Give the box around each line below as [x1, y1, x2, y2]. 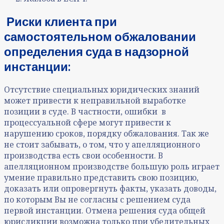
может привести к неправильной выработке [4, 95, 186, 106]
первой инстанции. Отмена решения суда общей [4, 205, 205, 216]
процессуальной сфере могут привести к [4, 117, 171, 128]
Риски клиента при [6, 14, 117, 29]
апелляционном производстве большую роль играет [4, 161, 219, 172]
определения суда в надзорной [4, 44, 189, 59]
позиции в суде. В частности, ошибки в [4, 106, 166, 117]
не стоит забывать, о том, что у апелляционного [4, 139, 200, 150]
